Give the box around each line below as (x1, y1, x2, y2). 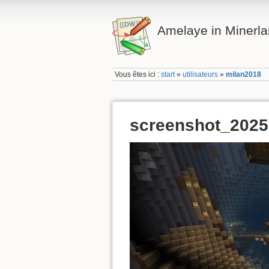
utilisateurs (183, 70, 219, 79)
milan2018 (226, 70, 262, 79)
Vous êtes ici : (115, 70, 162, 79)
